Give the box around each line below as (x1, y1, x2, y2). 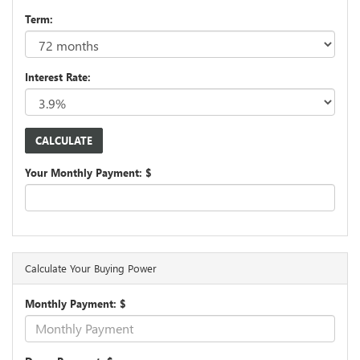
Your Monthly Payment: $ (25, 165, 151, 179)
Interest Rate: (25, 69, 91, 84)
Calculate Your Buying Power (25, 260, 157, 275)
